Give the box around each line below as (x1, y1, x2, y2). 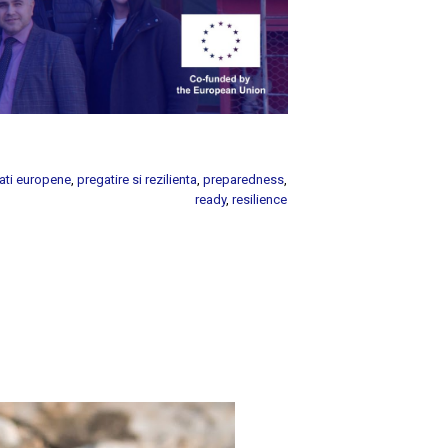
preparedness (203, 172, 285, 188)
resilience (232, 192, 288, 208)
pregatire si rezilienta (77, 172, 198, 188)
